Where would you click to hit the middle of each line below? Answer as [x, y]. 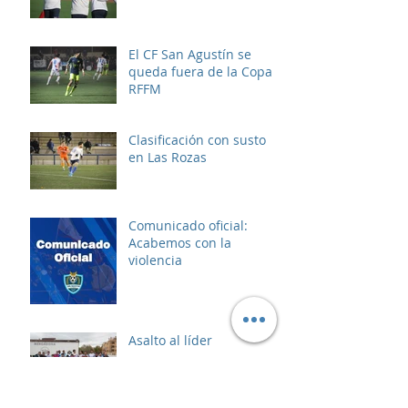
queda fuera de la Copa [200, 71]
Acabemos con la [180, 242]
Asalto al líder [170, 340]
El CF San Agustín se [190, 54]
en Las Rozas [168, 157]
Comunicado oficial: [188, 225]
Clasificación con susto [197, 139]
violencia [155, 260]
